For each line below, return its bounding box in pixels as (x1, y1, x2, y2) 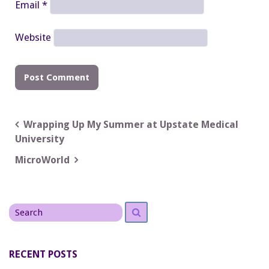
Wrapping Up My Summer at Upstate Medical (23, 118, 238, 130)
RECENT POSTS (9, 249, 77, 261)
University (15, 133, 64, 145)
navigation (14, 138, 85, 154)
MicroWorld (15, 154, 70, 166)
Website (15, 32, 51, 44)
